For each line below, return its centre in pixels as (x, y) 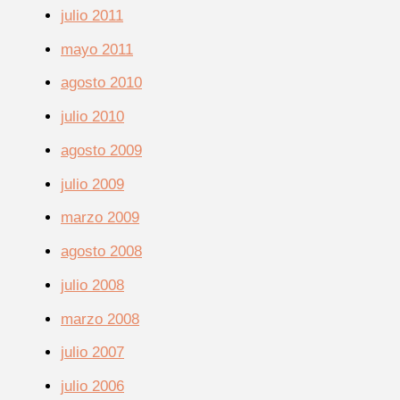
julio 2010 (92, 117)
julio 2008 (92, 285)
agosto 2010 (101, 83)
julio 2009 (92, 184)
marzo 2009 (100, 218)
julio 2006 (92, 387)
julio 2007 (92, 353)
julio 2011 (92, 15)
